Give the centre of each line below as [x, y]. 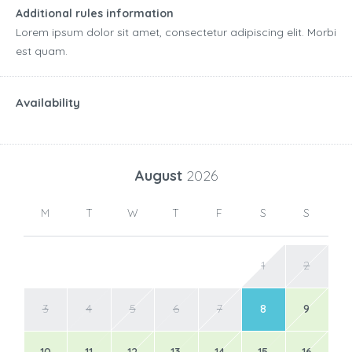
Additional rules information [95, 14]
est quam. [42, 51]
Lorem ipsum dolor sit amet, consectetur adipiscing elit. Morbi [176, 33]
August [160, 176]
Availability [48, 103]
